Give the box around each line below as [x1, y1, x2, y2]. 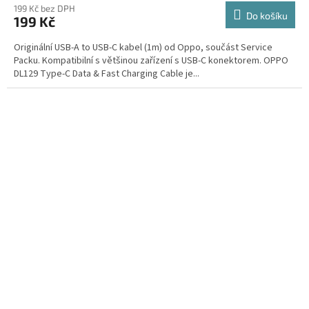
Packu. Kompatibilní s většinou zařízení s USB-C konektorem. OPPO [14, 53, 288, 68]
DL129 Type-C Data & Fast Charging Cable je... [14, 66, 199, 81]
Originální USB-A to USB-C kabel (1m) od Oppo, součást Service [14, 40, 272, 54]
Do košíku [246, 9, 288, 21]
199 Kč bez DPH [14, 2, 75, 14]
